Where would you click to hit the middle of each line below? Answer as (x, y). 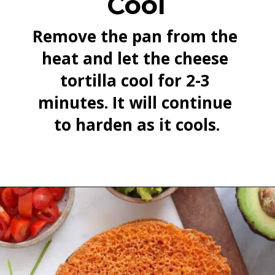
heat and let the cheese (135, 59)
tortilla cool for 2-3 (135, 81)
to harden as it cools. (137, 125)
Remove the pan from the (135, 37)
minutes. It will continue (135, 103)
